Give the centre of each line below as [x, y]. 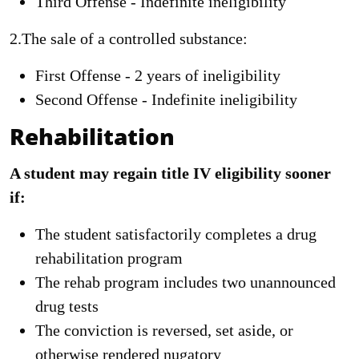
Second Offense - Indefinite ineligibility [166, 99]
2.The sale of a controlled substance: [129, 38]
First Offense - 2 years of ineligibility [158, 75]
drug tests [67, 306]
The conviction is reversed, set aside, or [164, 330]
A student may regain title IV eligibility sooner [170, 173]
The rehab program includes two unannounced [186, 282]
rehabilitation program [109, 258]
